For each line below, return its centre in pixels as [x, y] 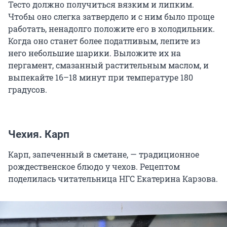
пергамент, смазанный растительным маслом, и [108, 65]
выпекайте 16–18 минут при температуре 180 [101, 77]
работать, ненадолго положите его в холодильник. [111, 28]
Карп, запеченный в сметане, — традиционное [104, 154]
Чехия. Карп [39, 134]
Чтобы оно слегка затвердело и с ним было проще [111, 16]
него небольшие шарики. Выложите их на [94, 53]
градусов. [28, 89]
